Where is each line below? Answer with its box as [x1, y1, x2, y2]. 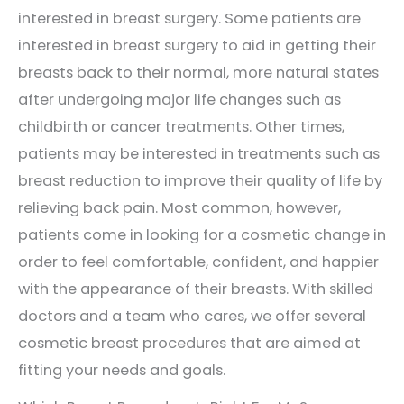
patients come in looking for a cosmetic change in [18, 224, 386, 245]
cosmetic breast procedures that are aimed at [18, 332, 361, 353]
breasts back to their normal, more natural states [18, 61, 379, 83]
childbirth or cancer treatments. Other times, [18, 115, 344, 137]
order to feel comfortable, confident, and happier [18, 251, 379, 272]
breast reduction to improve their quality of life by [18, 170, 382, 191]
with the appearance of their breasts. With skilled [18, 278, 373, 299]
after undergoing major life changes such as [18, 88, 341, 110]
